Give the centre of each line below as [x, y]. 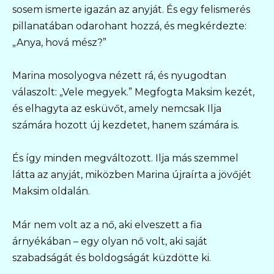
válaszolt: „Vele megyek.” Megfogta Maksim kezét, [133, 92]
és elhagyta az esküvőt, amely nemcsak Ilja [117, 109]
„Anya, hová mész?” [59, 43]
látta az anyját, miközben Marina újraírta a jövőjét [132, 175]
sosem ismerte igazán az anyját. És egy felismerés [131, 9]
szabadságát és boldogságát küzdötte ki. [112, 257]
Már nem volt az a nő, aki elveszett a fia [107, 224]
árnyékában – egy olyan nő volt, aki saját [110, 241]
